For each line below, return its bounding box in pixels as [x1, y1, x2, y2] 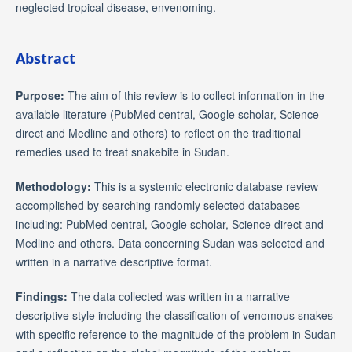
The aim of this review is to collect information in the [64, 87, 324, 104]
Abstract [15, 49, 75, 68]
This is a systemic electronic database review [93, 178, 318, 195]
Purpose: [15, 87, 64, 104]
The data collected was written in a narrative [70, 288, 290, 305]
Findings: [15, 288, 71, 305]
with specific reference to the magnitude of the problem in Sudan [15, 326, 336, 343]
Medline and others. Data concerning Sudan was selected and [15, 235, 324, 251]
